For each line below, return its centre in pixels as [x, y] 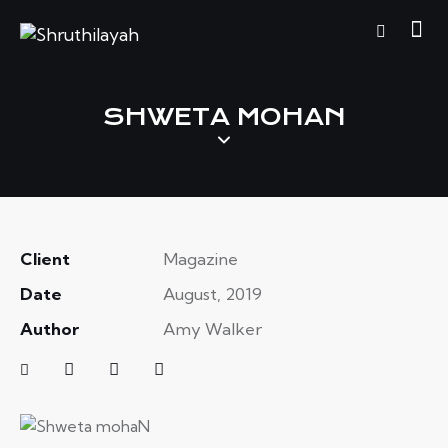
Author [49, 329]
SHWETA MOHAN [224, 117]
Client [45, 259]
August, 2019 [212, 294]
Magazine [200, 259]
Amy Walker [212, 329]
